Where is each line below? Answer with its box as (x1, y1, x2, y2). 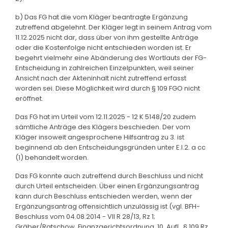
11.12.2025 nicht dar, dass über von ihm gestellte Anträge (15, 32, 198, 42)
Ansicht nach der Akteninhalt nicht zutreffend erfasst (15, 73, 186, 83)
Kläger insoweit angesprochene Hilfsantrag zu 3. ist (15, 132, 184, 142)
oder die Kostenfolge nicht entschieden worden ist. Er (15, 42, 191, 52)
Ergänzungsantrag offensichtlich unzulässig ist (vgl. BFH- (15, 201, 200, 211)
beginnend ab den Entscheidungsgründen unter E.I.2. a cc (15, 142, 206, 152)
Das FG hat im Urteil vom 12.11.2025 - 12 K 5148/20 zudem (15, 111, 196, 122)
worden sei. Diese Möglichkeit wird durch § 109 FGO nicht (15, 83, 200, 93)
